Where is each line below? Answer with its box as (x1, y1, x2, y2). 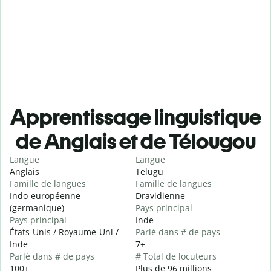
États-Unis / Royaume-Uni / (10, 226, 119, 238)
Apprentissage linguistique (10, 104, 261, 131)
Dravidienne (135, 190, 185, 202)
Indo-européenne (10, 190, 80, 202)
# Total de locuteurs (135, 250, 217, 263)
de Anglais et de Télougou (15, 128, 256, 155)
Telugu (135, 166, 163, 178)
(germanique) (10, 202, 64, 214)
